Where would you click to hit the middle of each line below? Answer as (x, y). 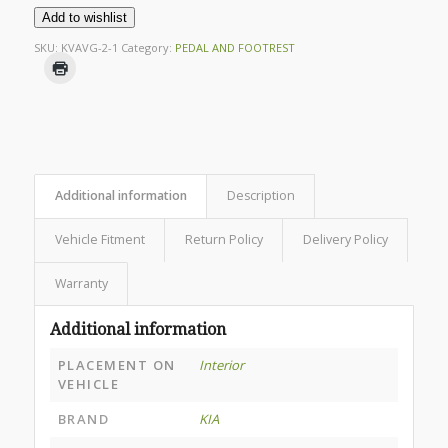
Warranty (81, 283)
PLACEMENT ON (116, 364)
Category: (147, 47)
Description (260, 195)
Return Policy (223, 239)
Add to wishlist (84, 17)
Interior (221, 364)
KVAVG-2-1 (89, 47)
